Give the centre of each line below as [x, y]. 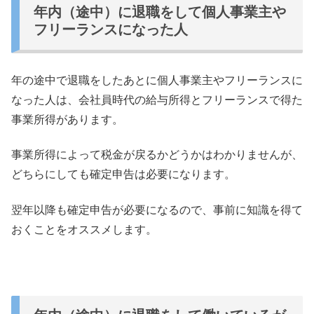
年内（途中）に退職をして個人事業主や [160, 12]
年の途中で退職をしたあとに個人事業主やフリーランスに [157, 80]
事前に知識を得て [258, 210]
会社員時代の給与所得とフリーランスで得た [191, 100]
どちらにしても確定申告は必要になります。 [123, 175]
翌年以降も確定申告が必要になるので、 [112, 210]
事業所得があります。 [67, 119]
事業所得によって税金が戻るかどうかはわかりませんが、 [157, 155]
